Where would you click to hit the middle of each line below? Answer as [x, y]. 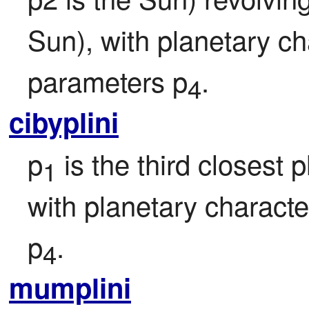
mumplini [70, 288]
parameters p [108, 81]
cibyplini [64, 122]
